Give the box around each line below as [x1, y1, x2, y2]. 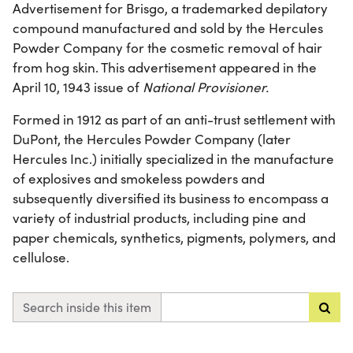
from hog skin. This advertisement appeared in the [13, 58, 317, 77]
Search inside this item [23, 299, 151, 316]
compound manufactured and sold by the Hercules [13, 19, 323, 38]
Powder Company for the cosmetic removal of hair [13, 39, 322, 58]
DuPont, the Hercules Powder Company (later [13, 130, 291, 149]
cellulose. [13, 248, 69, 267]
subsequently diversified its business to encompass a [13, 189, 329, 208]
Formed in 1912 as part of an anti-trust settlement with [13, 110, 336, 129]
